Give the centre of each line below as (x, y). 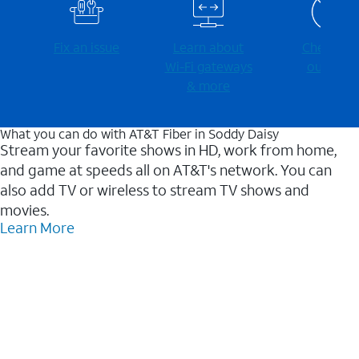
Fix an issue (87, 47)
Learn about (208, 47)
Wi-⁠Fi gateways (208, 67)
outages (330, 67)
